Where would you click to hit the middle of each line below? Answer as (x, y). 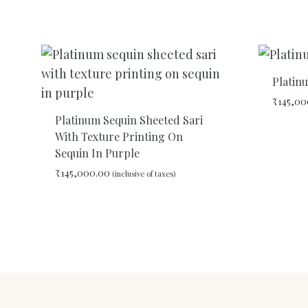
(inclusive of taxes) (144, 174)
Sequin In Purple (97, 153)
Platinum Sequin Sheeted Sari (129, 120)
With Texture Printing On (119, 136)
